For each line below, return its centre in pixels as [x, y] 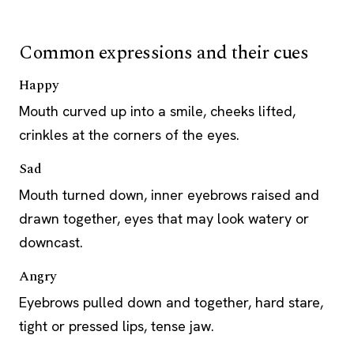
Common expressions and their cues [164, 53]
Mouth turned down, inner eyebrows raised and [169, 195]
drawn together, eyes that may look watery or [164, 218]
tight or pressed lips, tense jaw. [117, 326]
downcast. [51, 242]
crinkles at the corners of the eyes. [129, 135]
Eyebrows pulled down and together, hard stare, [171, 302]
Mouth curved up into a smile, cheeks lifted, [157, 111]
